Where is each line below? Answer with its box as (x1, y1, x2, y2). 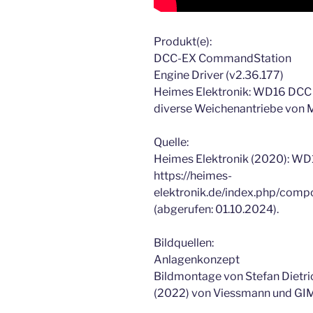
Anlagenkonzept (154, 253, 240, 267)
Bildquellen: (154, 236, 214, 250)
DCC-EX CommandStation (154, 52, 291, 66)
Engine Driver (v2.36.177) (154, 68, 284, 82)
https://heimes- (154, 169, 232, 183)
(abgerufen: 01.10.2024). (154, 203, 279, 217)
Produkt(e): (154, 35, 212, 49)
